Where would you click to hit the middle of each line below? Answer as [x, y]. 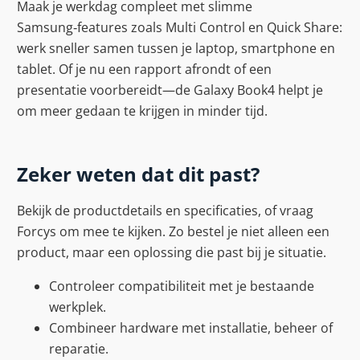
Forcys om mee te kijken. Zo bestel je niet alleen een [173, 231]
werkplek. [78, 307]
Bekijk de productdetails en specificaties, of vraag [165, 210]
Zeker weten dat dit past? [138, 174]
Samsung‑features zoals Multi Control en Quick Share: [180, 28]
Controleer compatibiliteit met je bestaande [182, 286]
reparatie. [79, 348]
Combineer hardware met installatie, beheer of [191, 327]
